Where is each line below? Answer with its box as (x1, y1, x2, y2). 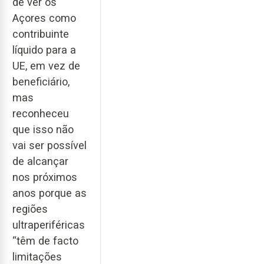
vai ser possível (12, 139, 87, 152)
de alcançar (12, 155, 68, 168)
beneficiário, (12, 75, 70, 88)
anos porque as (12, 187, 87, 200)
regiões (12, 203, 48, 216)
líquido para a (12, 44, 76, 57)
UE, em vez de (12, 60, 80, 72)
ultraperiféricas (12, 219, 85, 232)
